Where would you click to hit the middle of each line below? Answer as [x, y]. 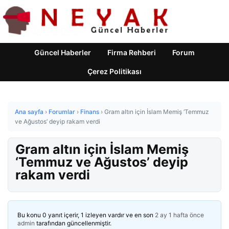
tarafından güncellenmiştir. [73, 223]
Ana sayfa [29, 112]
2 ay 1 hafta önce [179, 215]
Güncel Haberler [63, 52]
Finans [90, 112]
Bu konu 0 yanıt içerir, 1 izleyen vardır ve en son [86, 215]
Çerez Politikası [114, 71]
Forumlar [62, 112]
